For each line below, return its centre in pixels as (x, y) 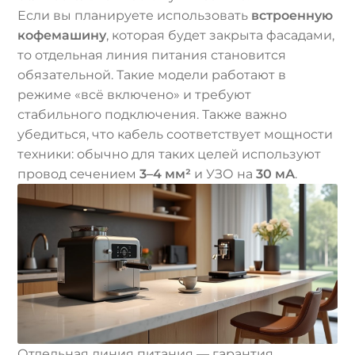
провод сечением (79, 174)
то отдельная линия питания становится (152, 55)
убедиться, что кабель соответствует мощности (176, 135)
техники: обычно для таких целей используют (170, 155)
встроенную (292, 16)
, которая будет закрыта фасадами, (221, 36)
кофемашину (62, 36)
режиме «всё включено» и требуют (135, 95)
